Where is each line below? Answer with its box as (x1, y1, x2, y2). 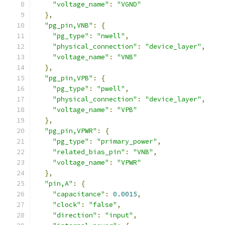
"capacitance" (53, 190, 105, 198)
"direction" (53, 211, 97, 219)
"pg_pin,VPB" (45, 74, 93, 82)
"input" (105, 211, 133, 219)
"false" (89, 200, 117, 209)
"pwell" (97, 84, 125, 93)
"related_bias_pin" (53, 148, 125, 156)
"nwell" (97, 32, 125, 40)
